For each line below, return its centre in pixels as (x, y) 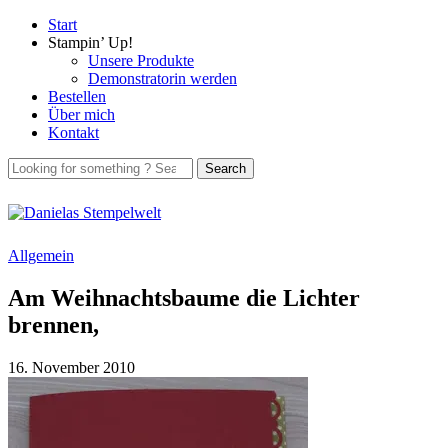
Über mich (81, 114)
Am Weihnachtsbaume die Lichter (184, 297)
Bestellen (77, 96)
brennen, (53, 324)
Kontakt (73, 132)
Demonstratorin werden (162, 78)
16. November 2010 (71, 367)
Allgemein (41, 255)
